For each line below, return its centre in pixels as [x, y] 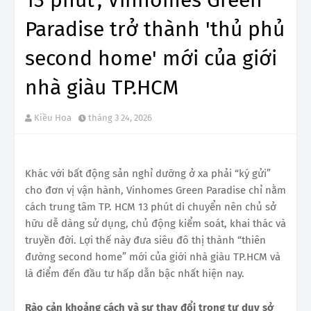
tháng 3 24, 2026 [120, 117]
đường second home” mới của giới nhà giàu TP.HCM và [153, 257]
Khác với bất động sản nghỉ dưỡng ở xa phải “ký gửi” [148, 173]
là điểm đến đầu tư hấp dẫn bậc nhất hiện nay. [135, 273]
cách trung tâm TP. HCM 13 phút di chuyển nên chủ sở [151, 207]
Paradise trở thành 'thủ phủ [155, 29]
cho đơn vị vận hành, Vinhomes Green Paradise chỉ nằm [155, 190]
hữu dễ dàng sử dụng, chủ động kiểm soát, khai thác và [155, 223]
